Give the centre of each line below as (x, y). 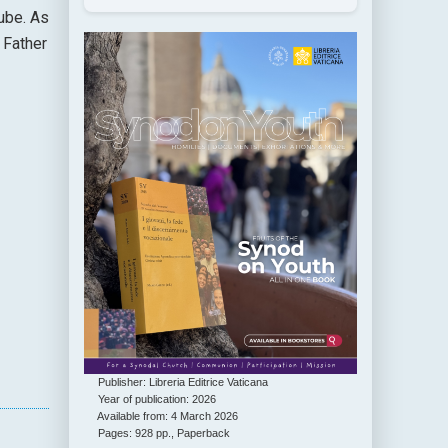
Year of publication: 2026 (150, 398)
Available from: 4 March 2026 (161, 415)
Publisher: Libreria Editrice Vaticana (176, 381)
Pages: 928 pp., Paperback (157, 432)
